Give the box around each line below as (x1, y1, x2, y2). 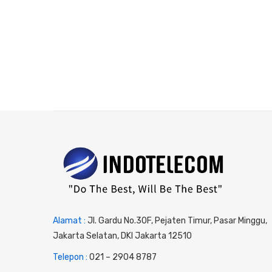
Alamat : (53, 215, 87, 226)
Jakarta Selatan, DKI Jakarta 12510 (53, 230, 192, 241)
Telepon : (53, 251, 89, 262)
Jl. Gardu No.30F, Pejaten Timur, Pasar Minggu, (87, 215, 267, 226)
